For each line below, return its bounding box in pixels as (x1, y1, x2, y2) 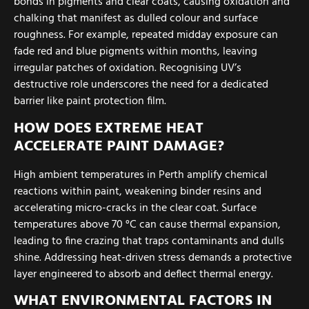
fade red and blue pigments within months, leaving (14, 43, 257, 61)
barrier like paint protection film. (14, 92, 166, 111)
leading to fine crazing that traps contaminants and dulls (14, 232, 284, 250)
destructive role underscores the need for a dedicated (14, 76, 268, 94)
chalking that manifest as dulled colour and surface (14, 10, 258, 28)
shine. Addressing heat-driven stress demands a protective (14, 248, 292, 267)
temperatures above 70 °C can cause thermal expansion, (14, 215, 281, 234)
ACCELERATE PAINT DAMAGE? (14, 134, 224, 159)
